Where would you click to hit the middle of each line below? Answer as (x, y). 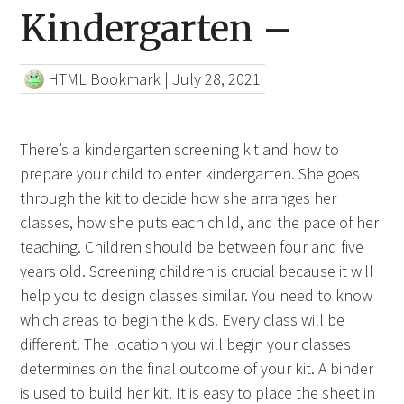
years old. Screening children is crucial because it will (197, 271)
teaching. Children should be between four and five (192, 247)
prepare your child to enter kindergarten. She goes (190, 174)
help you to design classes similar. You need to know (197, 296)
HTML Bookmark (105, 79)
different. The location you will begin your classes (186, 344)
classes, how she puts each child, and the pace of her (200, 223)
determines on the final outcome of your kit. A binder (197, 369)
